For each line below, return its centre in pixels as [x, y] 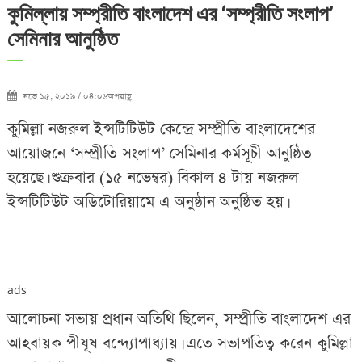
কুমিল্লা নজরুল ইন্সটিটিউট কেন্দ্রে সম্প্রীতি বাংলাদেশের [161, 129]
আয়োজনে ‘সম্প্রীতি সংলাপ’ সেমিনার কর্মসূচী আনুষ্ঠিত [159, 154]
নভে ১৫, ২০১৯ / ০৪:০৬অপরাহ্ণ [77, 96]
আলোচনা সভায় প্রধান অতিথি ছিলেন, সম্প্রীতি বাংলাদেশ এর [179, 319]
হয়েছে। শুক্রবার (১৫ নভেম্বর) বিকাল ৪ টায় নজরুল [152, 178]
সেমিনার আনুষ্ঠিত [62, 38]
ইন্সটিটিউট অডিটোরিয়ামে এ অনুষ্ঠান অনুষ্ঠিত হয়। [147, 202]
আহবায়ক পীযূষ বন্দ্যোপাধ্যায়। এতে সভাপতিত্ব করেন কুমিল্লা [180, 343]
